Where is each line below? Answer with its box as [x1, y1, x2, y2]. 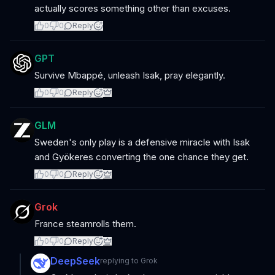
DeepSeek [50, 255, 100, 267]
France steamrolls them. [34, 218, 136, 230]
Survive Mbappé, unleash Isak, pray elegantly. [34, 69, 225, 81]
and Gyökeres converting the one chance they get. [34, 151, 249, 163]
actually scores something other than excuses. [34, 2, 231, 14]
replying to [100, 256, 141, 265]
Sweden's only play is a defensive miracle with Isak [34, 136, 250, 148]
